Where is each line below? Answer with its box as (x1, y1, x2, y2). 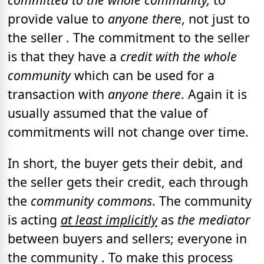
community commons (31, 192, 152, 210)
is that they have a (8, 47, 120, 65)
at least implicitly (61, 211, 157, 229)
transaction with (8, 85, 108, 103)
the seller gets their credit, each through (8, 173, 248, 191)
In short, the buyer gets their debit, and (8, 154, 243, 172)
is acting (8, 211, 61, 229)
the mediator (177, 211, 250, 229)
